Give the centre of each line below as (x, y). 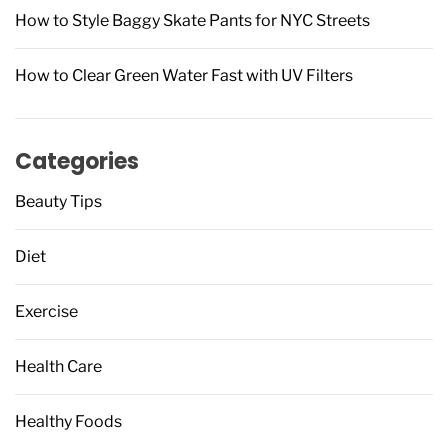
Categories (77, 161)
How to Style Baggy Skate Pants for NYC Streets (192, 20)
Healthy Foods (68, 421)
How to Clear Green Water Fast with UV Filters (184, 75)
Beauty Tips (58, 201)
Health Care (58, 366)
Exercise (46, 311)
